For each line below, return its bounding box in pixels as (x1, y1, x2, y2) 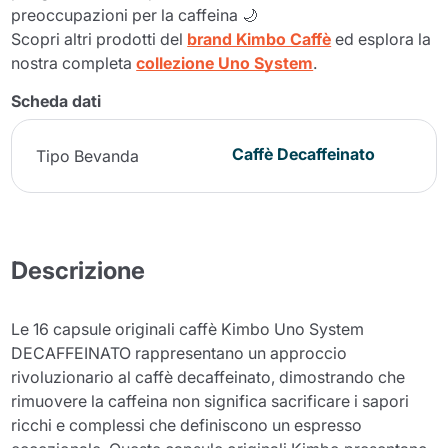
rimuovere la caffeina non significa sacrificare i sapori (11, 390, 410, 411)
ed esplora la (331, 28, 432, 49)
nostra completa (11, 52, 137, 73)
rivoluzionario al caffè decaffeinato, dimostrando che (11, 366, 406, 387)
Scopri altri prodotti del (11, 28, 188, 49)
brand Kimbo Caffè (187, 28, 332, 49)
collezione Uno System (136, 52, 314, 73)
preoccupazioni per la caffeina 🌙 (11, 4, 259, 25)
